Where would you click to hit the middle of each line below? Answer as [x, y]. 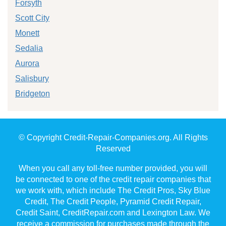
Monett [27, 33]
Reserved [113, 148]
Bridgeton [33, 93]
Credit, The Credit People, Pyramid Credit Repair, [113, 201]
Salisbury [32, 78]
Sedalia [29, 48]
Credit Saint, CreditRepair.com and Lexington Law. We [113, 212]
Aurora [27, 63]
